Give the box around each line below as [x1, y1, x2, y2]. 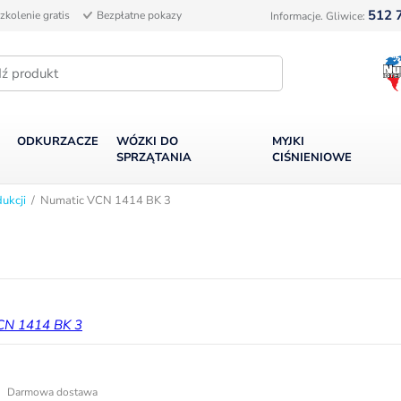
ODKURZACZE [16, 133, 98, 149]
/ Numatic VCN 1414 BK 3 [26, 192, 171, 209]
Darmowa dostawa [6, 384, 98, 399]
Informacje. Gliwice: [270, 9, 368, 23]
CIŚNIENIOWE [271, 149, 352, 166]
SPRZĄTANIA [115, 149, 192, 166]
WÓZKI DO [115, 133, 178, 149]
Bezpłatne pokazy [97, 8, 182, 22]
